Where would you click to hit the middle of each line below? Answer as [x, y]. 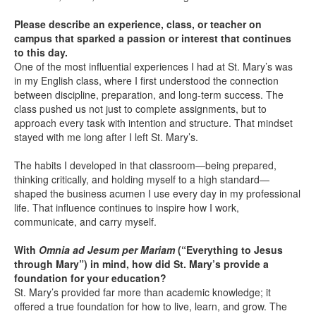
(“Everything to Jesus [229, 250]
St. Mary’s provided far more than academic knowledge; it [142, 292]
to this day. [41, 53]
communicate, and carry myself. [85, 222]
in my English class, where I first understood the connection [146, 81]
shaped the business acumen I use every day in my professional [157, 194]
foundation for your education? [90, 278]
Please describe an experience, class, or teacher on [138, 24]
